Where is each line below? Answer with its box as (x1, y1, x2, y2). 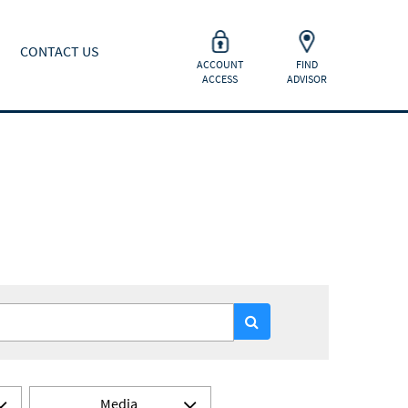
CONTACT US (20, 42, 99, 60)
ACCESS (202, 72, 238, 86)
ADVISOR (286, 72, 327, 86)
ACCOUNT (197, 57, 243, 71)
